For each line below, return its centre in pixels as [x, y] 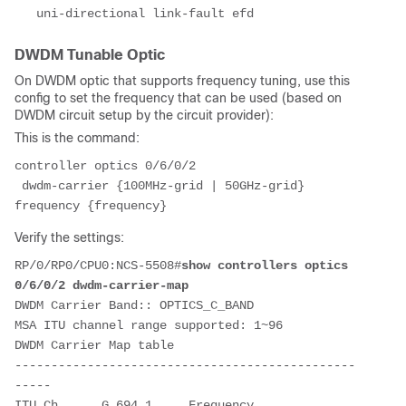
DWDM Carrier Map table [94, 345]
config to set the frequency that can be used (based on [178, 97]
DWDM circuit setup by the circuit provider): [144, 115]
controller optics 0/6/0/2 [105, 165]
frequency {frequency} [91, 205]
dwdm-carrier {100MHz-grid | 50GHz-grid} [159, 185]
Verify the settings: [69, 237]
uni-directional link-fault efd [134, 13]
